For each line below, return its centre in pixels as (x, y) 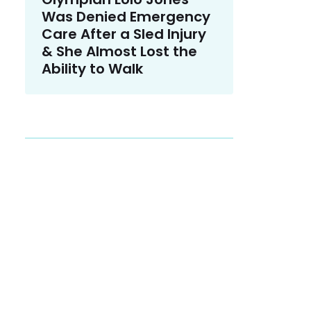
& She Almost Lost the (119, 52)
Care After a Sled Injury (124, 34)
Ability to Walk (92, 69)
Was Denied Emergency (126, 17)
